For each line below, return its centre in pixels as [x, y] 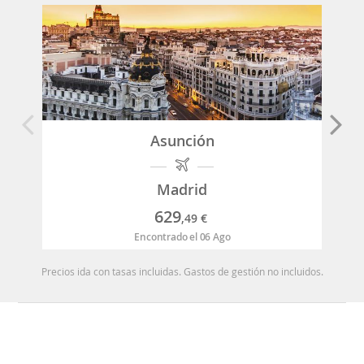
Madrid [182, 190]
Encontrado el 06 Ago [182, 237]
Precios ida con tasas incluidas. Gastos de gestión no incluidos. [182, 272]
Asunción [182, 141]
